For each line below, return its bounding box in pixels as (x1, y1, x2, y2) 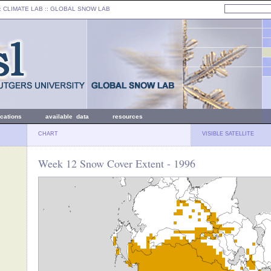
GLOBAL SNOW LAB (50, 5, 110, 12)
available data (45, 113, 89, 120)
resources (113, 113, 143, 120)
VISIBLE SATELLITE (202, 131, 254, 137)
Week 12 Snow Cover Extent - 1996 (38, 156, 195, 171)
